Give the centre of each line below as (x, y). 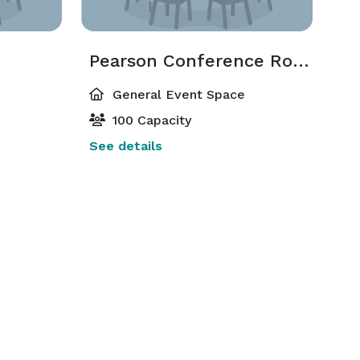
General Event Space (176, 94)
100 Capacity (149, 120)
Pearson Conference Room (301, 61)
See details (125, 146)
